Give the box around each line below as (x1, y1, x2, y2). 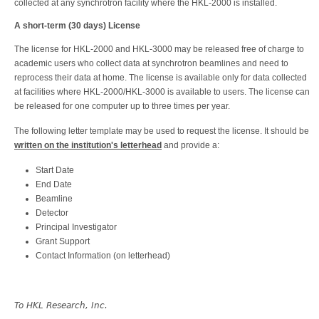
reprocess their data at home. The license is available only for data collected (14, 72, 307, 83)
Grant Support (36, 236, 90, 246)
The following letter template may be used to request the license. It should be (14, 125, 309, 136)
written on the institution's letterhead (14, 140, 162, 150)
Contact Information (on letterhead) (36, 250, 170, 261)
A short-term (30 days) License (14, 20, 140, 31)
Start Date (36, 164, 74, 175)
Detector (36, 207, 68, 218)
